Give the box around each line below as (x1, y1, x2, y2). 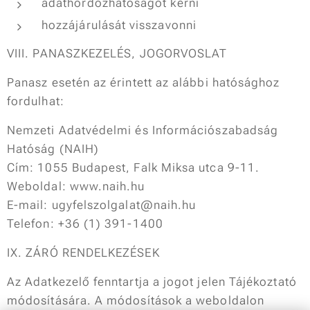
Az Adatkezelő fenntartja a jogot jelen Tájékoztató (7, 275, 297, 289)
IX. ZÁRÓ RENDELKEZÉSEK (7, 246, 160, 259)
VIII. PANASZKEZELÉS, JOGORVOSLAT (7, 46, 228, 60)
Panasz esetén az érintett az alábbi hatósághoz (7, 75, 280, 89)
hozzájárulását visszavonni (42, 18, 197, 32)
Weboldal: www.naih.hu (7, 179, 145, 193)
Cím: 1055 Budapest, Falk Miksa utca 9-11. (7, 161, 260, 174)
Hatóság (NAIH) (7, 142, 100, 156)
